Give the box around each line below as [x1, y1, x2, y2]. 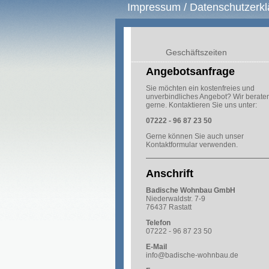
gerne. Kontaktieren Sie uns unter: [146, 101, 257, 109]
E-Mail [146, 243, 167, 251]
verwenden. [198, 141, 238, 149]
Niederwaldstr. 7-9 [146, 195, 205, 203]
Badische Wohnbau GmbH [146, 186, 235, 195]
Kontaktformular [146, 141, 198, 149]
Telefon [146, 219, 171, 227]
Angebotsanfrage [146, 65, 235, 77]
